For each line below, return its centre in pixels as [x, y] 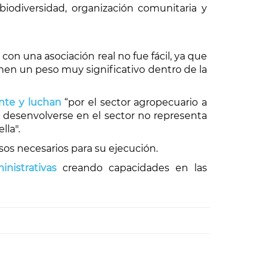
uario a [191, 102]
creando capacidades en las [135, 168]
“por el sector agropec [117, 102]
